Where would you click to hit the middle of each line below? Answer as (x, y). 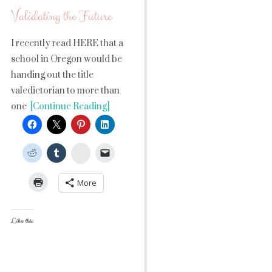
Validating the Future (61, 17)
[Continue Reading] (68, 107)
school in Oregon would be (66, 59)
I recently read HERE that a (67, 43)
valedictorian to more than (65, 91)
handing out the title (52, 75)
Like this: (22, 221)
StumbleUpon (110, 151)
